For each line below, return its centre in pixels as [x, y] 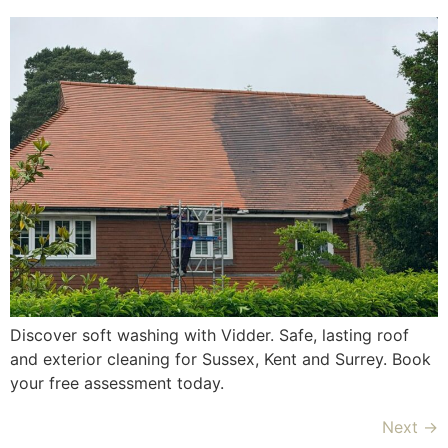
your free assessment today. [117, 383]
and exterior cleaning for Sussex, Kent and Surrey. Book [220, 359]
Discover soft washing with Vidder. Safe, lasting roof [209, 335]
